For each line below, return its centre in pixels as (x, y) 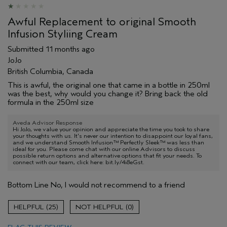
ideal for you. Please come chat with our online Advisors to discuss (104, 149)
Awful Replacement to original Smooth (102, 22)
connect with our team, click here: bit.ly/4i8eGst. (79, 162)
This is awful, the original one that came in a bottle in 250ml (109, 85)
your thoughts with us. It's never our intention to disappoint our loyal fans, (113, 136)
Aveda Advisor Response (47, 122)
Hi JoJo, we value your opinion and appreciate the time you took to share (111, 129)
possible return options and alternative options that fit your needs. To (107, 155)
